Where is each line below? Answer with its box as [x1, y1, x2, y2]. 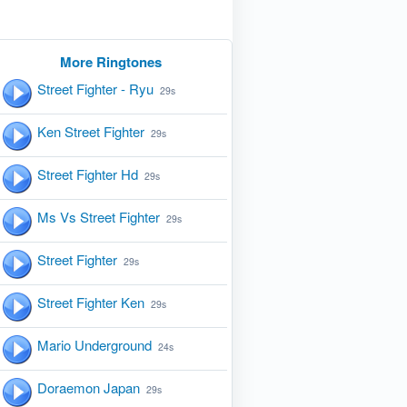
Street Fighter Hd [36, 164, 138, 184]
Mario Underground [36, 335, 152, 354]
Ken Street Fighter [36, 122, 144, 141]
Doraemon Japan [36, 378, 140, 397]
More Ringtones [60, 52, 163, 72]
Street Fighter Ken [36, 293, 144, 312]
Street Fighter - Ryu [36, 79, 154, 98]
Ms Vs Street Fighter [36, 207, 160, 226]
